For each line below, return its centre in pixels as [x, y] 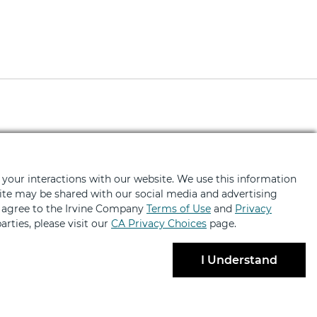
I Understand [241, 260]
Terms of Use [179, 209]
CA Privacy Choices [159, 224]
